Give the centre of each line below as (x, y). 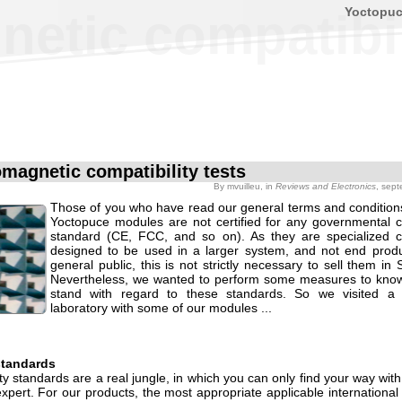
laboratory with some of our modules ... (161, 308)
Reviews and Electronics (326, 186)
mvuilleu (244, 186)
